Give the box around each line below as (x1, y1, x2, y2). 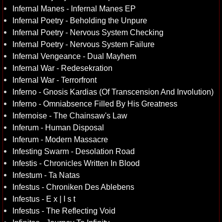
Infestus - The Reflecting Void (12, 206, 115, 215)
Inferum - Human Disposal (12, 123, 104, 132)
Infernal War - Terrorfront (12, 75, 97, 84)
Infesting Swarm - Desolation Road (12, 147, 135, 156)
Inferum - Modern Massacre (12, 135, 108, 144)
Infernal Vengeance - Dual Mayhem (12, 52, 136, 60)
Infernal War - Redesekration (12, 63, 112, 72)
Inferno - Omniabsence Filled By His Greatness (12, 99, 177, 108)
